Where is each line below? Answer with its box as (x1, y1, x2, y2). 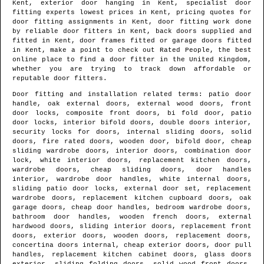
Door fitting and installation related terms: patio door (12, 91, 252, 98)
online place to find (12, 56, 101, 64)
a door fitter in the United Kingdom (100, 56, 248, 64)
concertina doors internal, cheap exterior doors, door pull (12, 242, 252, 249)
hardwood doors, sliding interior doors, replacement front (12, 223, 252, 230)
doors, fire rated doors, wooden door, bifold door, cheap (12, 138, 252, 146)
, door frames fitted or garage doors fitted (71, 37, 252, 45)
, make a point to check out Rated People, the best (41, 47, 252, 54)
